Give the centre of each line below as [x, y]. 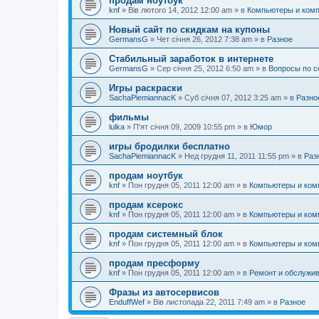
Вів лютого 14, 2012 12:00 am [180, 10]
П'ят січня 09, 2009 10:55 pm [184, 127]
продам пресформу [154, 263]
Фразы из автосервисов [164, 292]
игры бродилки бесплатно [169, 146]
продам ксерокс [146, 205]
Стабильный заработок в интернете [191, 59]
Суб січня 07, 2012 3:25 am [233, 98]
